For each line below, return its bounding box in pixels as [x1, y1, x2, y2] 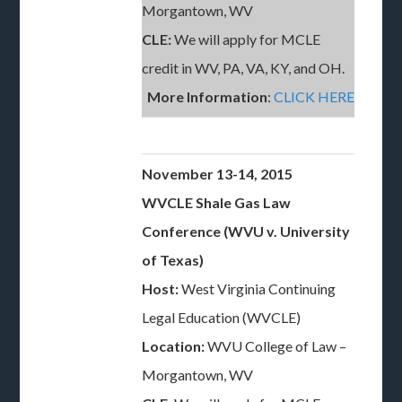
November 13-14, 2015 [142, 165, 293, 182]
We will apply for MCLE [174, 31, 321, 48]
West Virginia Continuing [179, 280, 336, 297]
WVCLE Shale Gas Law [142, 194, 292, 211]
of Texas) [142, 251, 205, 268]
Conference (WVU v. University [142, 223, 351, 240]
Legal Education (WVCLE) [142, 309, 301, 326]
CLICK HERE [274, 88, 355, 105]
